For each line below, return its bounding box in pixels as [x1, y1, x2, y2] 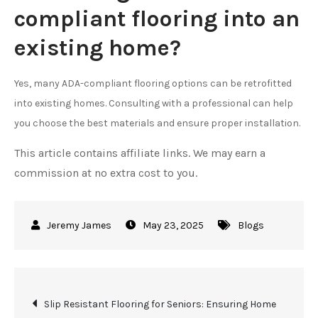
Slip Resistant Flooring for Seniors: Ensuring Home [44, 297, 276, 310]
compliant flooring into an [14, 5, 300, 32]
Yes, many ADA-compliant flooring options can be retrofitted [14, 77, 292, 89]
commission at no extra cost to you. [14, 165, 197, 180]
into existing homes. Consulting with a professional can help [14, 97, 293, 109]
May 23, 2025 [143, 219, 204, 231]
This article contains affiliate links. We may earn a [14, 146, 265, 160]
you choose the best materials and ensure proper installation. [14, 116, 300, 129]
